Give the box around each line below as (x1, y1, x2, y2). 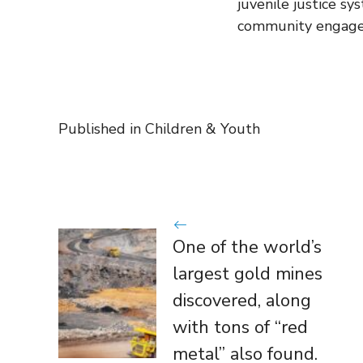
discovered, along (172, 288, 311, 314)
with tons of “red (172, 315, 308, 340)
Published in (58, 119, 145, 139)
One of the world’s (172, 235, 322, 260)
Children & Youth (145, 119, 260, 139)
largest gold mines (172, 262, 322, 287)
